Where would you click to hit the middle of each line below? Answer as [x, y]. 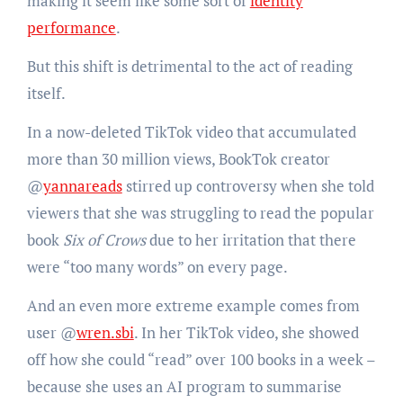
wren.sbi [105, 333]
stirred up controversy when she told [248, 186]
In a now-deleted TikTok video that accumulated [191, 132]
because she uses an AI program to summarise [184, 387]
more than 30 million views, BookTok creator [178, 159]
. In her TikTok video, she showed [246, 333]
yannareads [82, 186]
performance [71, 28]
